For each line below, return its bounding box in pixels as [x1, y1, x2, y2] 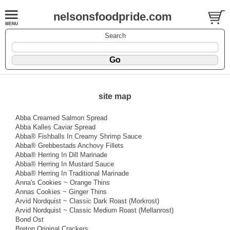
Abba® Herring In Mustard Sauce [15, 160, 114, 168]
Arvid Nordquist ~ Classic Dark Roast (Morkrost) [15, 197, 159, 205]
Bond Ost [15, 215, 44, 223]
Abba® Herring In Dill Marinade [15, 150, 107, 159]
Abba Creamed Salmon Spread [15, 113, 107, 122]
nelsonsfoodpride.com [53, 10, 172, 23]
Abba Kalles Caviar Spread [15, 123, 95, 131]
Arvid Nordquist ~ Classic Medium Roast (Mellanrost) [15, 206, 174, 214]
